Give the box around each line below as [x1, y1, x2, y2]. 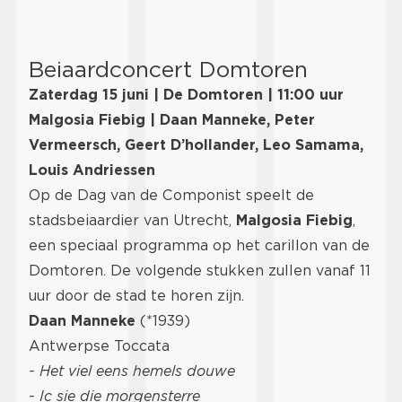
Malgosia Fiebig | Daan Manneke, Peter [29, 110, 315, 128]
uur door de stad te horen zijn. [29, 286, 244, 304]
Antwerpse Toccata [29, 336, 170, 354]
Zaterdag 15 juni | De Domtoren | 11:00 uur [29, 85, 344, 103]
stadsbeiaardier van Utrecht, [29, 211, 236, 229]
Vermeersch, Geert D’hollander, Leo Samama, [29, 135, 363, 153]
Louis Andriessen [29, 161, 155, 179]
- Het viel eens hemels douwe [29, 362, 235, 380]
